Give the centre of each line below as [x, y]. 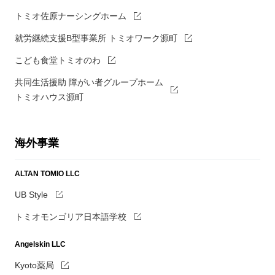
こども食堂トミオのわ [57, 60]
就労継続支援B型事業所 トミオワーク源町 [96, 38]
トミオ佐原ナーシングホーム [70, 16]
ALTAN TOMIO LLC [47, 173]
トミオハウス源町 [49, 97]
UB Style [31, 194]
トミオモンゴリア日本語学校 [70, 216]
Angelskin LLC [40, 245]
